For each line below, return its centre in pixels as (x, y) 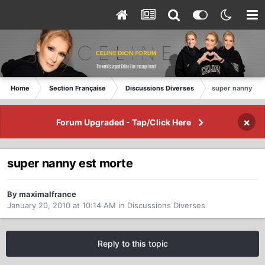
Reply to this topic (132, 244)
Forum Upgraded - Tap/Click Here (123, 122)
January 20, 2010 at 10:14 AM (62, 206)
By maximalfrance (42, 194)
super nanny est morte (70, 164)
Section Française (77, 88)
